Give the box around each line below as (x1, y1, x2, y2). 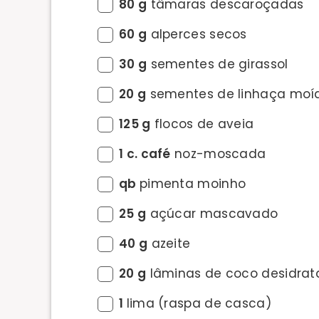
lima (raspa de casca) (126, 295, 271, 312)
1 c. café (119, 145, 171, 162)
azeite (147, 235, 191, 252)
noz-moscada (170, 145, 266, 162)
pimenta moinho (139, 175, 246, 192)
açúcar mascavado (146, 205, 278, 222)
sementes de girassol (147, 56, 288, 73)
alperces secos (147, 26, 247, 43)
